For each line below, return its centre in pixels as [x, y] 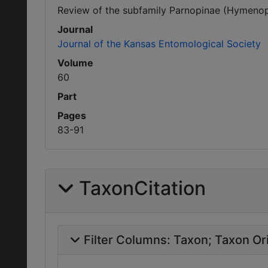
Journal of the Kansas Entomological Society [159, 44]
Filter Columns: [129, 240]
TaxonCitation [142, 188]
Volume [75, 63]
